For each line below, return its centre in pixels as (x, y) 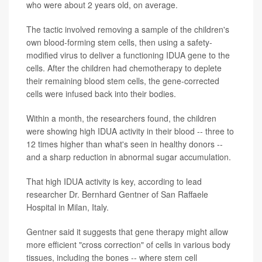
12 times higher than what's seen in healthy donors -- (125, 144)
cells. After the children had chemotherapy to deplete (124, 68)
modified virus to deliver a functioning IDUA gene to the (128, 55)
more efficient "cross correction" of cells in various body (128, 245)
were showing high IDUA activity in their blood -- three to (130, 131)
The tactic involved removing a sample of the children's (128, 30)
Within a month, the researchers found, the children (121, 118)
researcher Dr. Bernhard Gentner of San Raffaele (117, 194)
